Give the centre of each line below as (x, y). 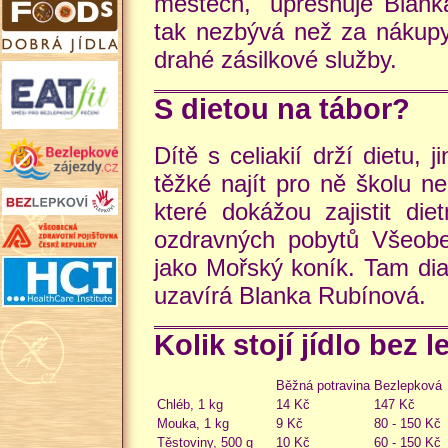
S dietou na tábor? (282, 108)
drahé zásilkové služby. (275, 59)
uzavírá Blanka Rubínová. (290, 295)
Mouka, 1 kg (193, 423)
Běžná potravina (323, 385)
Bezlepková (408, 385)
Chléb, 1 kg (190, 404)
